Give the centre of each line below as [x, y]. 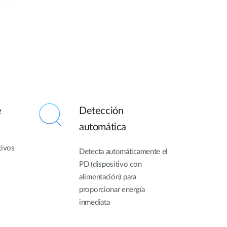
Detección [101, 111]
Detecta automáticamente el [124, 152]
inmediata [94, 203]
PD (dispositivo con [110, 165]
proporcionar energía [112, 190]
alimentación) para [108, 177]
